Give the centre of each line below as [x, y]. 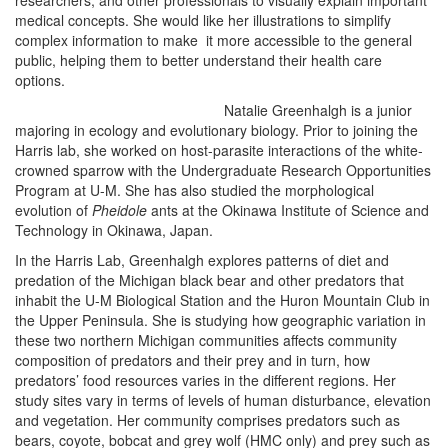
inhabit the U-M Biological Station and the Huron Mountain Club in [222, 300]
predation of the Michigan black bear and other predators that [209, 280]
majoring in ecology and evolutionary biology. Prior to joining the [216, 130]
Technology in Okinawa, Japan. [114, 230]
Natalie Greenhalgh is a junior [318, 110]
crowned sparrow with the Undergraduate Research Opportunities [223, 170]
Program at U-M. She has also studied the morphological [194, 190]
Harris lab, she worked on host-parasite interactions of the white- [219, 150]
